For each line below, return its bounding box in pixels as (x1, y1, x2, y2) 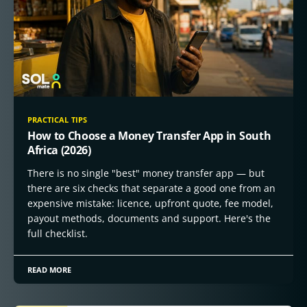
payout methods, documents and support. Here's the (27, 212, 271, 225)
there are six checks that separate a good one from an (27, 182, 275, 195)
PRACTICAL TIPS (27, 114, 87, 125)
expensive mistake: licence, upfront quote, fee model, (27, 197, 273, 210)
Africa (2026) (27, 143, 91, 158)
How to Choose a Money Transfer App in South (27, 128, 271, 143)
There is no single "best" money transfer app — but (27, 167, 265, 180)
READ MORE (27, 265, 72, 275)
